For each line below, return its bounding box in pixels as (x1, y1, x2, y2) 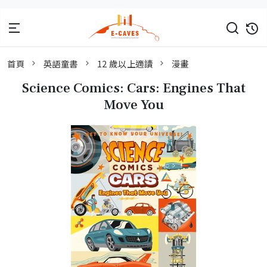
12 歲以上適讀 (97, 57, 153, 70)
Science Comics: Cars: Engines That (21, 79, 246, 98)
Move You (103, 96, 164, 114)
